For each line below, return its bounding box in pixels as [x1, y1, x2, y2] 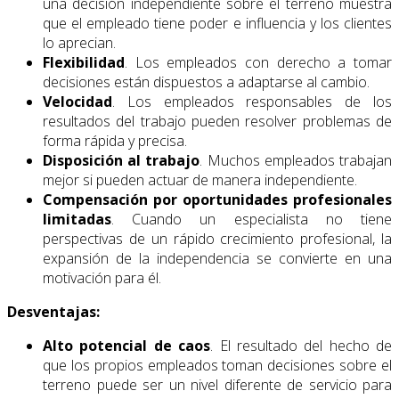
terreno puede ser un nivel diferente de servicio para [43, 375, 392, 395]
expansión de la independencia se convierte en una [43, 248, 392, 269]
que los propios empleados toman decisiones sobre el [43, 355, 392, 376]
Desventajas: [7, 302, 100, 322]
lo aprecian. [43, 33, 116, 53]
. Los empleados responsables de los [112, 92, 392, 112]
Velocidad [43, 92, 112, 112]
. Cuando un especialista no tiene [111, 209, 392, 230]
